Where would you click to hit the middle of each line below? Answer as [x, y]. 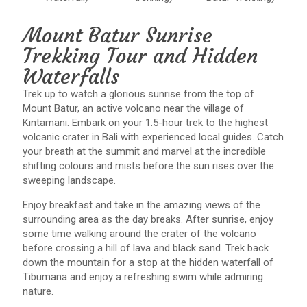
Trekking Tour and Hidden [140, 56]
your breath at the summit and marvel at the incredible [144, 151]
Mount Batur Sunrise [118, 35]
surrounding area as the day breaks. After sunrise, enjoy [148, 219]
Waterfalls [71, 76]
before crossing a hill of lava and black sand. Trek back [146, 248]
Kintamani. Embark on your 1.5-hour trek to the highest [145, 123]
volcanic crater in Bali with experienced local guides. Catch [153, 137]
